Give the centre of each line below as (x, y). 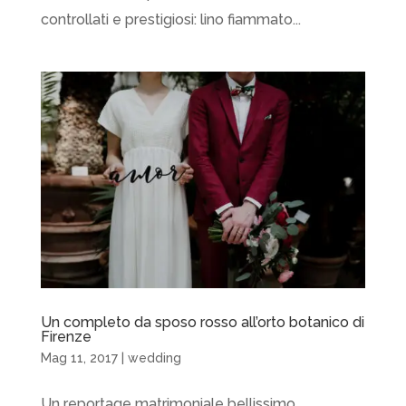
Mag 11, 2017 (79, 358)
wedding (154, 358)
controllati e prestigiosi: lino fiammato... (170, 19)
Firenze (66, 336)
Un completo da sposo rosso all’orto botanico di (202, 322)
